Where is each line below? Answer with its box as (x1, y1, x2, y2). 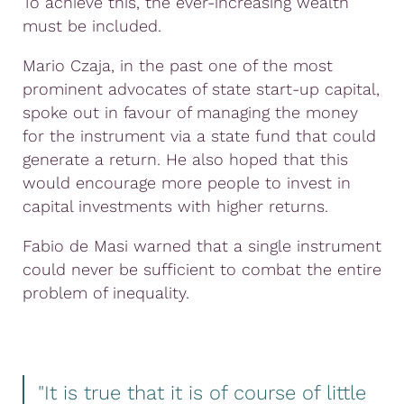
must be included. (23, 15, 161, 35)
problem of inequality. (23, 282, 189, 302)
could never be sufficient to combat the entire (23, 259, 381, 279)
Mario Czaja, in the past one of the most (23, 55, 333, 75)
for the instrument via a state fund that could (23, 125, 376, 145)
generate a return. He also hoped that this (23, 149, 348, 169)
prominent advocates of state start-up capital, (23, 78, 380, 98)
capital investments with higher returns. (23, 196, 328, 216)
